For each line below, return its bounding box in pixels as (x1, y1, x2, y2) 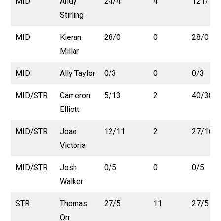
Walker (60, 176, 84, 186)
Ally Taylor (60, 68, 96, 78)
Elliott (60, 104, 80, 114)
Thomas (60, 198, 88, 208)
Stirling (60, 10, 84, 20)
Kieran (60, 32, 82, 42)
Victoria (60, 140, 86, 150)
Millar (60, 46, 79, 56)
